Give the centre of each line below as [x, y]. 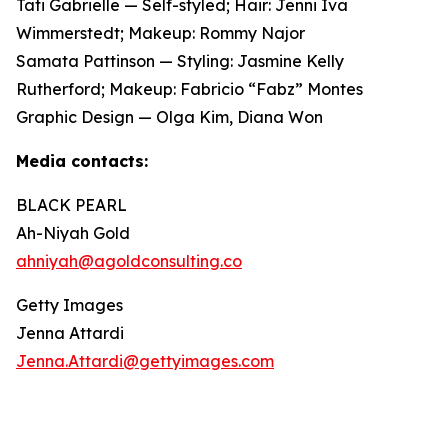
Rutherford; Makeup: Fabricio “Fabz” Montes [189, 88]
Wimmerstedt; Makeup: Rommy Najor [160, 32]
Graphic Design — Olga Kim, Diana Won [169, 116]
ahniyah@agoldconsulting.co [129, 260]
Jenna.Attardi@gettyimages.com [145, 360]
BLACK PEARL [71, 204]
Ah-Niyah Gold [73, 232]
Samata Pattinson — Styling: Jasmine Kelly [180, 60]
